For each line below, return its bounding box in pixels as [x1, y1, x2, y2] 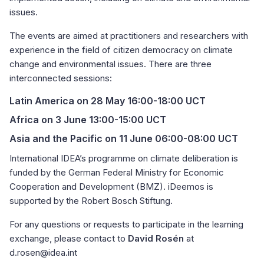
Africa [9, 114, 39, 126]
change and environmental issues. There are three [9, 58, 212, 70]
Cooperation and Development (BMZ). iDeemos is [9, 181, 213, 193]
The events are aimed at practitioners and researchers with [9, 30, 248, 42]
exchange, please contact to [9, 233, 128, 245]
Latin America [9, 95, 74, 107]
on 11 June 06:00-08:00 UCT [103, 133, 238, 145]
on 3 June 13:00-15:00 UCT [39, 114, 166, 126]
